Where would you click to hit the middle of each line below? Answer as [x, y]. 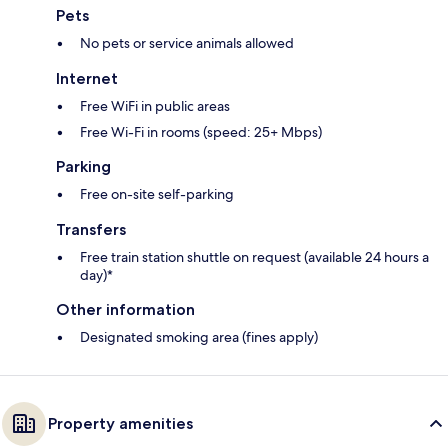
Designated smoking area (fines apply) [199, 337]
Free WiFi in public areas [155, 106]
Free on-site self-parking [157, 194]
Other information [125, 310]
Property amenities [120, 424]
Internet [87, 79]
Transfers [91, 230]
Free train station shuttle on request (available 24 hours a [254, 257]
